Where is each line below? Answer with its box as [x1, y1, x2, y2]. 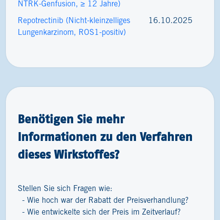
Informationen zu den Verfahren [18, 130, 192, 143]
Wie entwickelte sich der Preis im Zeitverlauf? [27, 209, 181, 216]
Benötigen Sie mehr [18, 112, 124, 126]
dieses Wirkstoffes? [18, 148, 119, 161]
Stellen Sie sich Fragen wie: [18, 185, 112, 192]
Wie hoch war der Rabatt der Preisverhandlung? [27, 197, 189, 204]
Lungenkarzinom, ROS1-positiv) [18, 29, 126, 36]
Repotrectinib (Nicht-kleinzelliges [18, 17, 130, 25]
